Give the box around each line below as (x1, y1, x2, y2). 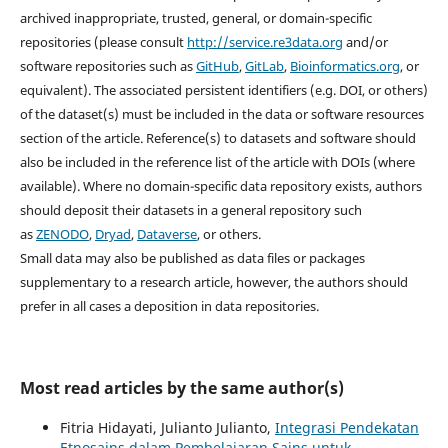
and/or (342, 33, 388, 52)
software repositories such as (19, 57, 196, 76)
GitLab (244, 57, 284, 76)
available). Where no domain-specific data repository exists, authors (19, 177, 422, 196)
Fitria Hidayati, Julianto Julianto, (59, 418, 275, 438)
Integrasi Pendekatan (274, 418, 419, 438)
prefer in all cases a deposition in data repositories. (19, 297, 319, 316)
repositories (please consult (19, 33, 187, 52)
